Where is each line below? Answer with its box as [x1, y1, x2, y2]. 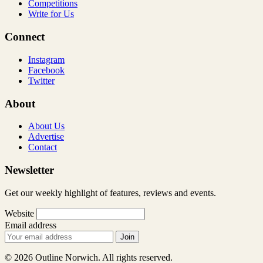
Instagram [28, 54, 65, 65]
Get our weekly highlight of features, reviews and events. [5, 187, 216, 198]
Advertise [28, 131, 64, 142]
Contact [28, 142, 57, 153]
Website [5, 208, 34, 218]
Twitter [28, 75, 55, 86]
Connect [5, 31, 45, 43]
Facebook [28, 65, 65, 75]
